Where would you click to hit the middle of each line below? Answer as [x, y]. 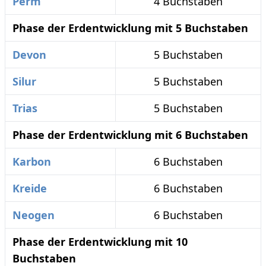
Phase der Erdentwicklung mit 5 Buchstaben [130, 28]
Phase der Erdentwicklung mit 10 [100, 242]
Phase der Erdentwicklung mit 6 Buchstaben [130, 135]
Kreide [30, 189]
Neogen [34, 215]
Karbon [32, 162]
